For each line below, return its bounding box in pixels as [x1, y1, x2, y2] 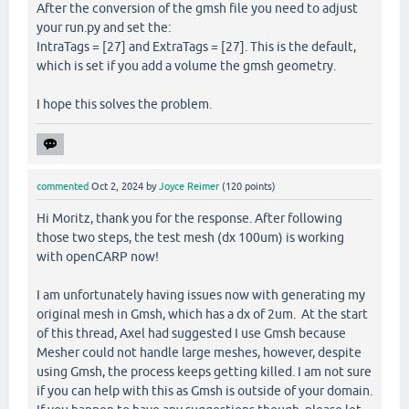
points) [242, 180, 276, 192]
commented [37, 180, 89, 192]
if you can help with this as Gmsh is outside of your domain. [37, 383, 372, 398]
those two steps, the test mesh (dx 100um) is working [37, 229, 344, 245]
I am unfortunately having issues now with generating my [37, 287, 365, 302]
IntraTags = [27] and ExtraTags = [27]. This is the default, [37, 38, 356, 54]
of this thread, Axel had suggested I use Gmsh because [37, 325, 346, 341]
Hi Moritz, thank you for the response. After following [37, 210, 342, 225]
